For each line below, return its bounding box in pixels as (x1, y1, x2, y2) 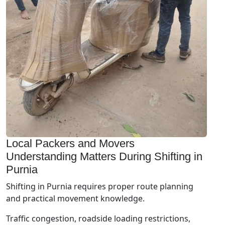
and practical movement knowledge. (6, 192, 145, 204)
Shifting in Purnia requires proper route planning (6, 180, 193, 192)
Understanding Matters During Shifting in (6, 150, 202, 163)
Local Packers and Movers (6, 137, 135, 150)
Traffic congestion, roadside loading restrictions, (6, 212, 190, 224)
